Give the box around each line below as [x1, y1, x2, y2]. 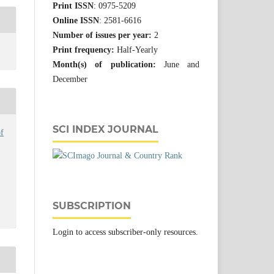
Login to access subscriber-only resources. [53, 227, 198, 237]
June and [155, 59, 199, 69]
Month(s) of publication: [53, 59, 156, 69]
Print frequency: [53, 45, 114, 54]
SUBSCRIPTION [53, 199, 131, 212]
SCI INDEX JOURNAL [53, 123, 158, 135]
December [53, 74, 87, 84]
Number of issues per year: [53, 30, 152, 40]
